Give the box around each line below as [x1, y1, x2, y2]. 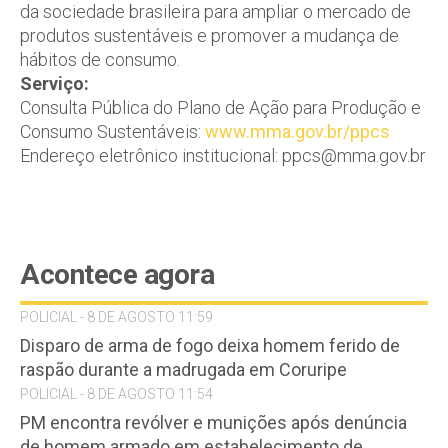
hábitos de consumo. [20, 48, 180, 70]
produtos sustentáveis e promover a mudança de [20, 24, 399, 46]
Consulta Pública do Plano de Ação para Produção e [20, 96, 421, 118]
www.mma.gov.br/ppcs [205, 120, 390, 142]
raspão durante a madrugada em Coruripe [20, 358, 347, 380]
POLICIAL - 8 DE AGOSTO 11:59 [20, 308, 213, 325]
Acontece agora [20, 257, 214, 291]
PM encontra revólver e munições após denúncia [20, 411, 407, 433]
